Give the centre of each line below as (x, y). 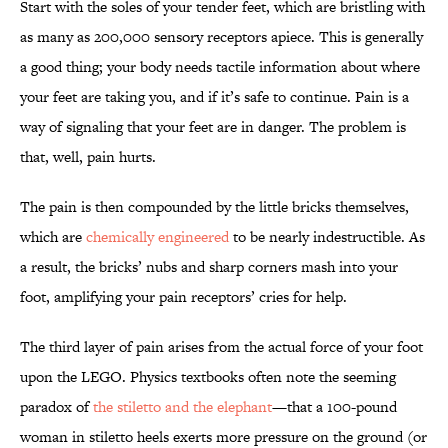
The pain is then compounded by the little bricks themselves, (214, 207)
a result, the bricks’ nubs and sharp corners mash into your (209, 267)
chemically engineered (157, 237)
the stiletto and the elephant (182, 407)
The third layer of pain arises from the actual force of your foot (221, 347)
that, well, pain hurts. (88, 157)
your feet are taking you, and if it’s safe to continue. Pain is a (214, 97)
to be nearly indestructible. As (327, 237)
